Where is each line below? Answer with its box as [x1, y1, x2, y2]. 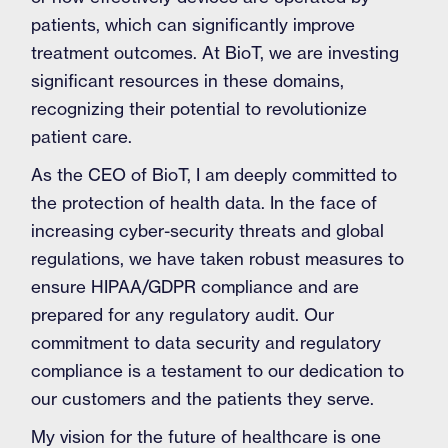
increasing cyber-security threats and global [31, 220, 385, 241]
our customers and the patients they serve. [31, 388, 375, 409]
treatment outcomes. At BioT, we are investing [31, 42, 400, 63]
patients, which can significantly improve [31, 14, 356, 35]
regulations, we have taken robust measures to [31, 248, 405, 269]
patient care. [31, 126, 133, 147]
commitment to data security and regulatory [31, 332, 382, 353]
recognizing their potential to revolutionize [31, 98, 368, 119]
